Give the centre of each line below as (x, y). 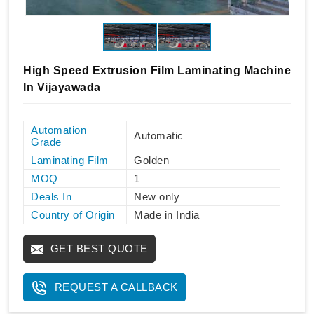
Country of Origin (73, 214)
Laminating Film (70, 160)
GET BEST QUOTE (97, 248)
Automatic (159, 135)
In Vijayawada (62, 87)
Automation (59, 130)
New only (157, 196)
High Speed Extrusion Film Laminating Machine (157, 70)
